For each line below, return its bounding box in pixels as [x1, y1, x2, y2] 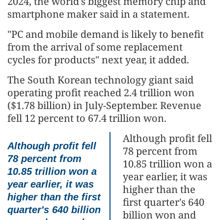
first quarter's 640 [123, 195, 204, 209]
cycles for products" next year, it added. [7, 53, 189, 67]
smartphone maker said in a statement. [7, 7, 190, 21]
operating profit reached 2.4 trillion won [7, 86, 194, 100]
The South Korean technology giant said [7, 73, 193, 87]
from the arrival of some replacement [7, 40, 183, 54]
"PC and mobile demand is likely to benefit [7, 27, 204, 41]
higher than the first [7, 192, 101, 203]
